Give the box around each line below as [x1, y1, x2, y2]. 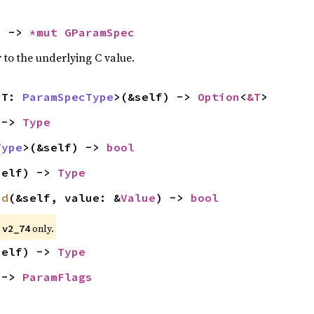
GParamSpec [64, 25, 135, 39]
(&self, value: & [8, 191, 121, 205]
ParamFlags [22, 270, 93, 284]
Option [197, 90, 240, 104]
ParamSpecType [22, 90, 114, 104]
